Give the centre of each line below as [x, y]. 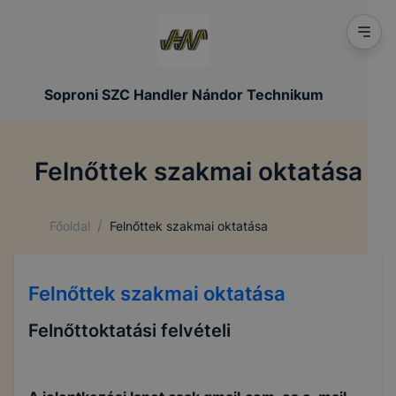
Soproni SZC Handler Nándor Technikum [184, 95]
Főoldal [70, 225]
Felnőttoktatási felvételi [129, 331]
